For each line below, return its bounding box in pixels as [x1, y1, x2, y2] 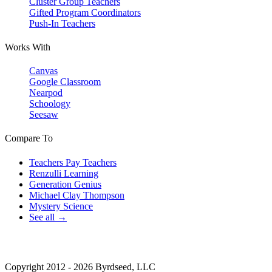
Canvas [29, 66, 58, 76]
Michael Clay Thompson [29, 189, 124, 200]
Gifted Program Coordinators [29, 7, 141, 18]
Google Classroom [29, 76, 101, 87]
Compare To [5, 133, 53, 144]
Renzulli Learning [29, 168, 98, 178]
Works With [5, 41, 50, 52]
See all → [29, 211, 67, 222]
